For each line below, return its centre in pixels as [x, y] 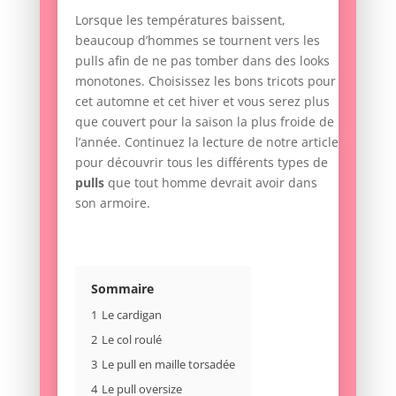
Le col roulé [131, 339]
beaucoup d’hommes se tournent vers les [197, 40]
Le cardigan [131, 315]
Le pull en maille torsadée [168, 364]
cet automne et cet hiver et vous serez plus [202, 101]
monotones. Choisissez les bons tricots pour [205, 80]
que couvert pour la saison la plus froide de [204, 121]
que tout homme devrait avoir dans [210, 182]
